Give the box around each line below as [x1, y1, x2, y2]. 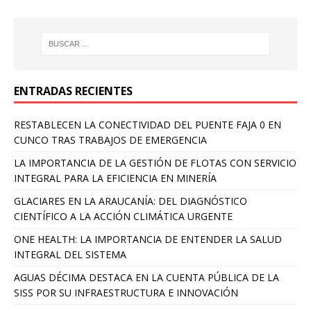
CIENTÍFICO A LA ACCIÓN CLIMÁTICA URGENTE [14, 209, 233, 223]
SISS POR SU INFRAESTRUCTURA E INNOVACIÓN [14, 285, 238, 299]
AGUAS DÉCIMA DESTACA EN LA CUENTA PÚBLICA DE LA [14, 270, 279, 284]
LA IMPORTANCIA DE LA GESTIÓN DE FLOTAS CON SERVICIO [14, 155, 296, 169]
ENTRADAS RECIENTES [14, 83, 133, 99]
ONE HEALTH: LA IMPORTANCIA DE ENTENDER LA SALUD [14, 232, 282, 246]
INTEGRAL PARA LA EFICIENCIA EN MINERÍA [14, 171, 217, 185]
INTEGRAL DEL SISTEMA [14, 247, 126, 261]
